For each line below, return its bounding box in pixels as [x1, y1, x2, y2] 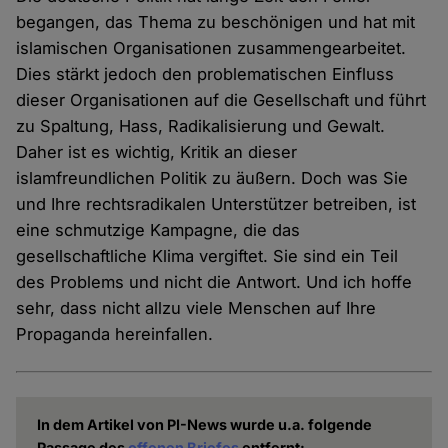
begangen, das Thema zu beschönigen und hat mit [16, 12, 416, 33]
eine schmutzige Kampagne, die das [16, 220, 301, 241]
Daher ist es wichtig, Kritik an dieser [16, 142, 298, 163]
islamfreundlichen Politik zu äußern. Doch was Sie [16, 168, 409, 189]
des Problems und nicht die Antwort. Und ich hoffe [16, 272, 413, 293]
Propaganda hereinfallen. [16, 324, 214, 345]
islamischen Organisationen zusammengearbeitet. [16, 38, 407, 59]
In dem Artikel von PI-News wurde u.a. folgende [36, 416, 372, 434]
